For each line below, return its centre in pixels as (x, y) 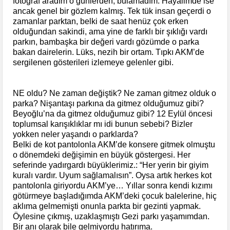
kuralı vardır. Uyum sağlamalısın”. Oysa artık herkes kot (112, 175)
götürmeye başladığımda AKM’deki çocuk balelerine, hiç (115, 196)
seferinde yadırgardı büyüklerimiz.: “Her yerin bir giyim (111, 165)
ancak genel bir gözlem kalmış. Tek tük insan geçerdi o (112, 11)
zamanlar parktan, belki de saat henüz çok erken (101, 21)
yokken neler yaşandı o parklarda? (76, 134)
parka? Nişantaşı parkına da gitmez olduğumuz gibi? (109, 103)
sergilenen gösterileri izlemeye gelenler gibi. (95, 62)
